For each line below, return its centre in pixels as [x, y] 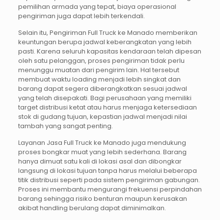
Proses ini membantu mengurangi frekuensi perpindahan [110, 190]
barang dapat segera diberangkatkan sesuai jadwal [102, 89]
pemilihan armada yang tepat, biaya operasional [97, 7]
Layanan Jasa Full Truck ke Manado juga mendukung [102, 143]
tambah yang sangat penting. [65, 126]
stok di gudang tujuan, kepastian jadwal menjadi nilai [102, 117]
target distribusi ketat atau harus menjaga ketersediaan [107, 108]
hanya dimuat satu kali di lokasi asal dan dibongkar [100, 162]
